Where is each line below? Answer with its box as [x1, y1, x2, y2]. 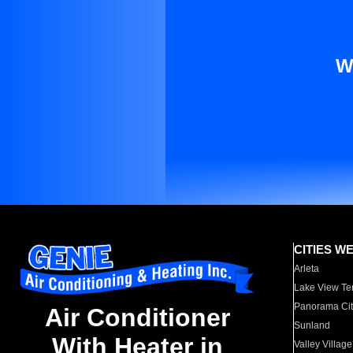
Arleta [294, 263, 320, 274]
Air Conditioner [44, 303, 230, 333]
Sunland [294, 320, 331, 331]
